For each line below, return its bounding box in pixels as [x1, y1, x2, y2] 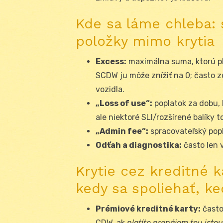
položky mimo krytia [76, 32, 215, 49]
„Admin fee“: [96, 126, 148, 136]
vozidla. [96, 84, 124, 94]
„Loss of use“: [96, 98, 152, 108]
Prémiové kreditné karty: [96, 204, 201, 214]
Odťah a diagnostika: [96, 140, 182, 150]
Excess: [96, 56, 126, 66]
